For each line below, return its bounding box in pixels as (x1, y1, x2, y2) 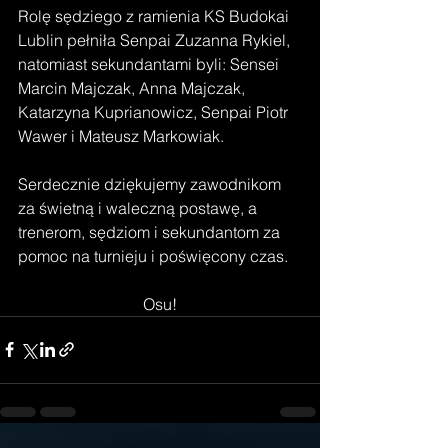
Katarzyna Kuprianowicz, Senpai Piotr (18, 101, 292, 122)
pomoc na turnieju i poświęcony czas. (18, 245, 292, 266)
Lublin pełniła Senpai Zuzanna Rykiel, (18, 29, 294, 50)
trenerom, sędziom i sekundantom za (18, 221, 284, 242)
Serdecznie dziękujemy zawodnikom (18, 173, 285, 194)
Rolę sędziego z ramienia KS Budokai (18, 5, 293, 26)
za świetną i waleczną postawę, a (18, 197, 261, 218)
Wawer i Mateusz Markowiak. (18, 125, 228, 146)
